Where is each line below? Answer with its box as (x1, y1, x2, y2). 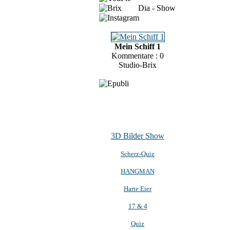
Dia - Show (122, 4, 176, 12)
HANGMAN (121, 167, 155, 175)
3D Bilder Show (111, 131, 164, 140)
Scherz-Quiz (121, 150, 155, 158)
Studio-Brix (119, 61, 157, 69)
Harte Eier (124, 185, 151, 193)
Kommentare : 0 (111, 51, 164, 60)
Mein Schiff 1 (114, 42, 161, 51)
